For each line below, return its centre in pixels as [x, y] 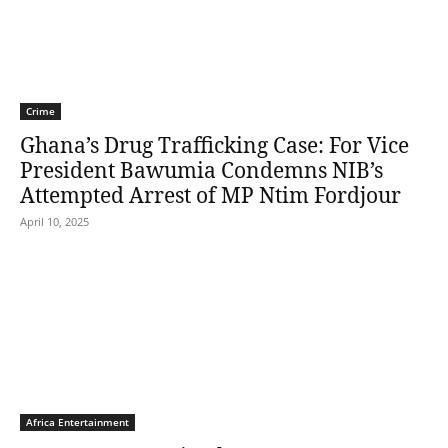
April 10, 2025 [54, 221]
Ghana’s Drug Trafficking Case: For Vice [214, 145]
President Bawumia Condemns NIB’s [201, 170]
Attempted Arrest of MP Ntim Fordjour [210, 195]
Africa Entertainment [77, 422]
